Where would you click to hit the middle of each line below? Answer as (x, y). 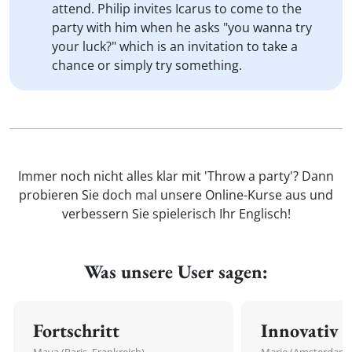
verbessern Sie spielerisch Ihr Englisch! (176, 214)
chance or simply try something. (147, 65)
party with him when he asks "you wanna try (182, 27)
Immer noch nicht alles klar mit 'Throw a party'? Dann (176, 176)
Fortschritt (76, 330)
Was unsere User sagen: (176, 271)
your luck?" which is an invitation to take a (175, 46)
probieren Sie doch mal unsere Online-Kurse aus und (176, 195)
